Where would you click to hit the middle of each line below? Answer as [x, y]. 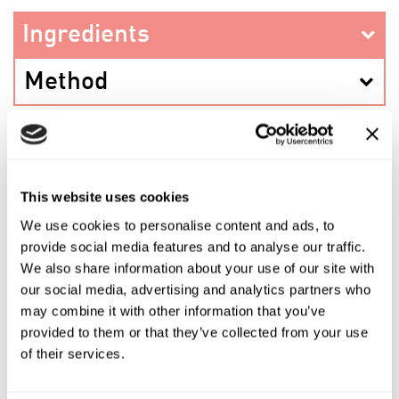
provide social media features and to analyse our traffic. [193, 246]
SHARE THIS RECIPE [199, 248]
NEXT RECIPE [199, 310]
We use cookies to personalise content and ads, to [178, 225]
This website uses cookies [105, 197]
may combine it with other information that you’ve [173, 310]
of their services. [73, 353]
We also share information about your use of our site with [198, 268]
